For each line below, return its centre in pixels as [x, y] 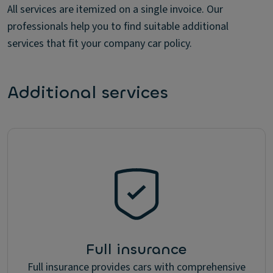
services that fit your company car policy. [100, 44]
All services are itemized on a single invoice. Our [115, 9]
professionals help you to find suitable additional [118, 27]
